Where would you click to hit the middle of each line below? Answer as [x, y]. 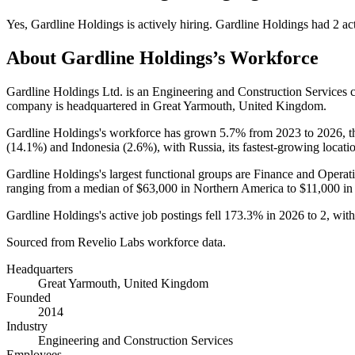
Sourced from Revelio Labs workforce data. [116, 242]
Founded [29, 297]
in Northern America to [239, 188]
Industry [27, 326]
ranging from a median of [71, 188]
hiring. [196, 24]
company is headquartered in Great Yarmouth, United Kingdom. [166, 105]
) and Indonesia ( [85, 147]
